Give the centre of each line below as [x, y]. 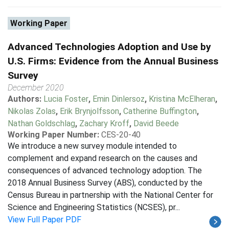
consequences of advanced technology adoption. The [105, 170]
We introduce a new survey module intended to [92, 146]
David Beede [156, 123]
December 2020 [36, 88]
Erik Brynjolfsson [89, 111]
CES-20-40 [121, 135]
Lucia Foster [66, 99]
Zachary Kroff [104, 123]
